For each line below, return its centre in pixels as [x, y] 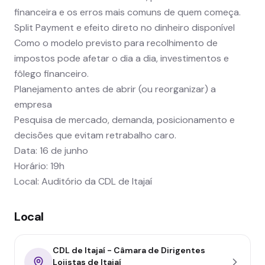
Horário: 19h [39, 166]
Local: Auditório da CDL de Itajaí [83, 181]
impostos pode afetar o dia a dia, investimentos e [122, 58]
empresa [33, 104]
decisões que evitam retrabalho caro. [95, 135]
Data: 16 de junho [51, 150]
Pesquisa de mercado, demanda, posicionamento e [125, 119]
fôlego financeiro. [51, 73]
